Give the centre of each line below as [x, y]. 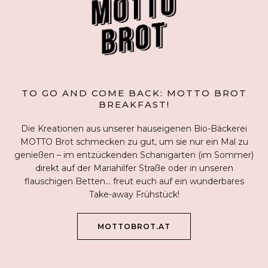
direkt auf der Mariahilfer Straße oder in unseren [134, 168]
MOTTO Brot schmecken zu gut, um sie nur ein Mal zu [134, 142]
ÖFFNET [187, 226]
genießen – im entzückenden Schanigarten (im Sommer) [134, 155]
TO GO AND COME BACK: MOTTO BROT [134, 93]
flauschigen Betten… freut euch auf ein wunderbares [134, 182]
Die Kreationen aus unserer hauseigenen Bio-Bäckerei [134, 129]
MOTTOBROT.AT [134, 227]
